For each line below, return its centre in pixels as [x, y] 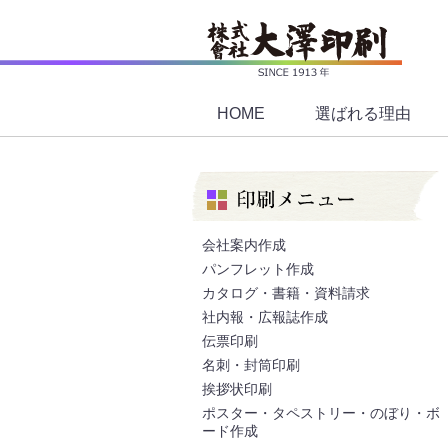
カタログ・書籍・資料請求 [286, 293]
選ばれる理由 [363, 113]
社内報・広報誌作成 [265, 317]
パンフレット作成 [258, 269]
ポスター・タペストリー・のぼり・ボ [321, 413]
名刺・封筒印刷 [251, 365]
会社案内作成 [244, 245]
